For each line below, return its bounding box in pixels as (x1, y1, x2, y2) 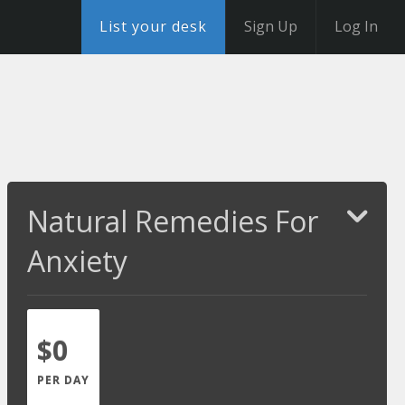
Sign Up (244, 16, 297, 36)
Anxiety (27, 241, 128, 280)
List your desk (99, 16, 207, 36)
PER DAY (37, 372, 90, 388)
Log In (334, 16, 378, 36)
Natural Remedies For (27, 202, 319, 240)
